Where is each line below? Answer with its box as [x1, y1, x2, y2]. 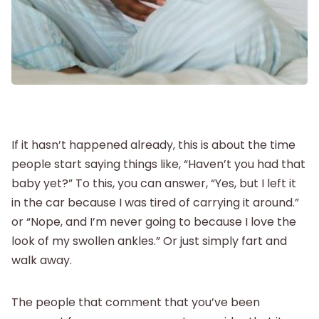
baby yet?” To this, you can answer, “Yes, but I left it [11, 175, 296, 192]
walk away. [11, 252, 72, 269]
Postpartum [127, 5, 192, 21]
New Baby [132, 51, 187, 66]
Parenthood [127, 95, 192, 112]
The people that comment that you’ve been [11, 294, 260, 311]
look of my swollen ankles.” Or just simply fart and [11, 233, 287, 250]
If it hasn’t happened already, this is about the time [11, 137, 296, 154]
